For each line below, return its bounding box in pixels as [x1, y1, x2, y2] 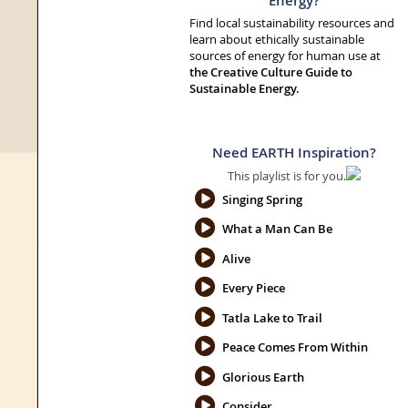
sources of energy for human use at [189, 46, 381, 64]
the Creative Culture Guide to [189, 63, 352, 80]
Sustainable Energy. [189, 79, 300, 97]
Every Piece [222, 280, 286, 297]
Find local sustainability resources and [189, 14, 394, 31]
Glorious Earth [222, 368, 305, 385]
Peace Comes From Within [222, 339, 369, 356]
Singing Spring [222, 190, 303, 208]
